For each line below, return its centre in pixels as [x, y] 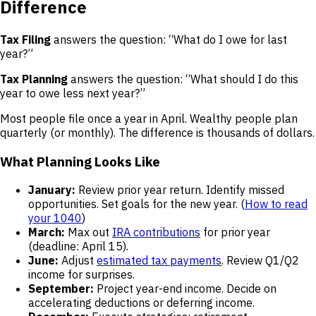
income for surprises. [81, 275]
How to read [276, 204]
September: [61, 289]
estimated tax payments [159, 261]
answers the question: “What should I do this [183, 79]
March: [47, 232]
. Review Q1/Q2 [260, 261]
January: [52, 190]
